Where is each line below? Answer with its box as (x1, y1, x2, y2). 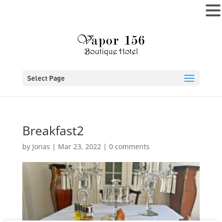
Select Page (27, 73, 65, 82)
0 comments (109, 142, 150, 151)
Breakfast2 (22, 122, 84, 139)
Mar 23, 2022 (57, 142, 101, 151)
